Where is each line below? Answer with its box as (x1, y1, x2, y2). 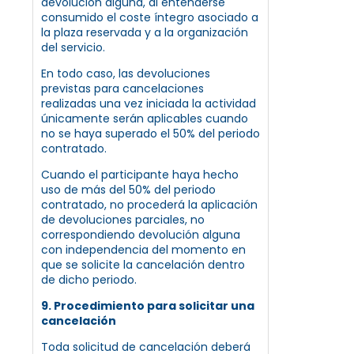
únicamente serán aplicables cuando (41, 110, 248, 126)
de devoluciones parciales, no (41, 211, 205, 228)
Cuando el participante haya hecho (41, 166, 239, 183)
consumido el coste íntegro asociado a (41, 9, 258, 25)
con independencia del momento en (41, 241, 246, 258)
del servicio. (41, 39, 105, 55)
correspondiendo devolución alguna (41, 226, 240, 243)
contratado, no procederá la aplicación (41, 196, 258, 213)
